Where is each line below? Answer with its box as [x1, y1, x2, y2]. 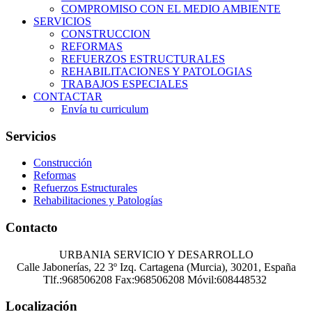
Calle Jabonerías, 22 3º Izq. [16, 260, 139, 273]
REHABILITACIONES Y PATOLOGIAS [61, 65, 252, 77]
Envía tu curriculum [61, 102, 148, 115]
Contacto [6, 219, 58, 235]
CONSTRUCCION [61, 27, 150, 40]
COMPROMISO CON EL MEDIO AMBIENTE [61, 2, 281, 15]
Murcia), [189, 260, 231, 273]
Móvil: [187, 273, 217, 286]
